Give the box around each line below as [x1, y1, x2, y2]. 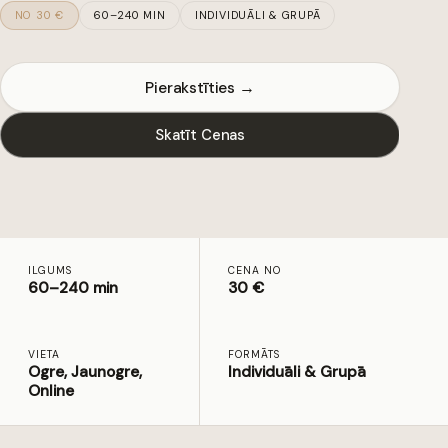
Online [28, 380, 74, 401]
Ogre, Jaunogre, [28, 361, 142, 382]
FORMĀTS [228, 347, 280, 361]
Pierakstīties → [145, 76, 255, 98]
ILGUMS [28, 263, 72, 277]
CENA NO [228, 263, 281, 277]
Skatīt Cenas [154, 125, 246, 146]
